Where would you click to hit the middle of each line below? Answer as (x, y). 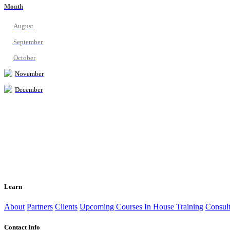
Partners (40, 207)
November (29, 74)
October (24, 58)
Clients (66, 207)
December (29, 90)
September (28, 42)
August (23, 26)
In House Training (174, 207)
